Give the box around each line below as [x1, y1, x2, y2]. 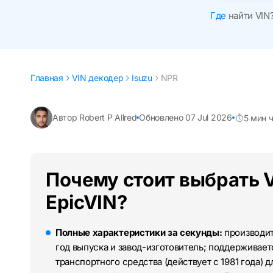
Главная [30, 73, 63, 83]
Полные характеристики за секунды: [55, 227, 222, 239]
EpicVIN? [46, 191, 127, 214]
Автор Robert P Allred [52, 112, 137, 123]
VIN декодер [71, 73, 124, 83]
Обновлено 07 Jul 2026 [139, 112, 232, 123]
